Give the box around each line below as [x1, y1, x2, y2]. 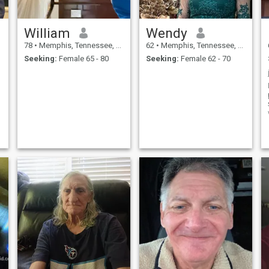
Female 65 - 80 [56, 54, 109, 64]
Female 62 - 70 [178, 54, 231, 64]
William [23, 25, 70, 41]
